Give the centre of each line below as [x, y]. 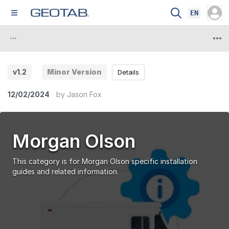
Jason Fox [84, 94]
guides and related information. [65, 171]
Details [128, 72]
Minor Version [74, 72]
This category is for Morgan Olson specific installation [105, 161]
